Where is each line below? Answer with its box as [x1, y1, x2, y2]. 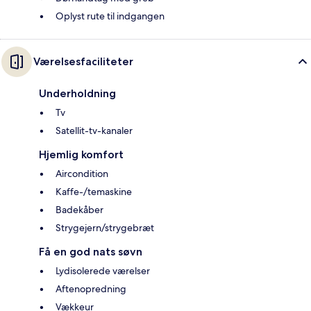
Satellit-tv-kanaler [56, 124, 133, 137]
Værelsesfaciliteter [33, 55, 133, 69]
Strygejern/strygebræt [56, 221, 154, 235]
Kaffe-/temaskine [56, 185, 132, 199]
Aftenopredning [56, 283, 126, 296]
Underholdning [39, 87, 116, 101]
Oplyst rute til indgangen [56, 10, 165, 23]
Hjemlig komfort [39, 148, 124, 162]
